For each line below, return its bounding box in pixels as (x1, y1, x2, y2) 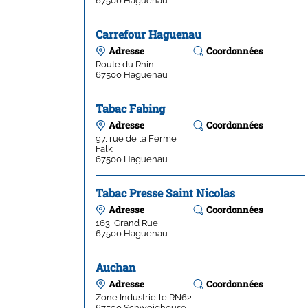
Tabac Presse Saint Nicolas (96, 185, 235, 200)
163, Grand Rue (96, 217, 158, 228)
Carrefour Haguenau (96, 26, 201, 41)
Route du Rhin (96, 58, 154, 69)
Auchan (96, 259, 135, 274)
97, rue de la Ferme (96, 132, 177, 144)
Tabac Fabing (96, 100, 165, 115)
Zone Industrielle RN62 (96, 291, 192, 302)
